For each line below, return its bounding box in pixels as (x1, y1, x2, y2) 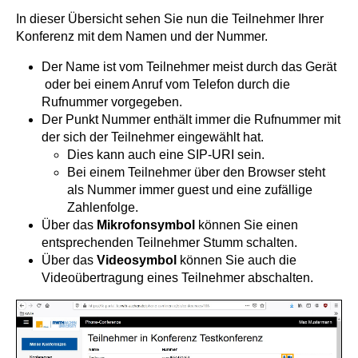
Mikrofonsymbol (97, 217, 195, 232)
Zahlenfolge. (67, 200, 138, 214)
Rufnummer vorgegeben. (42, 94, 182, 109)
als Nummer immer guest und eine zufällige (67, 182, 312, 197)
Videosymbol (97, 253, 177, 267)
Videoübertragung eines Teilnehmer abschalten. (42, 270, 313, 284)
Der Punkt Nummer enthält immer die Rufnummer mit (42, 112, 340, 126)
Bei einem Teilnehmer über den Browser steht (67, 165, 325, 179)
